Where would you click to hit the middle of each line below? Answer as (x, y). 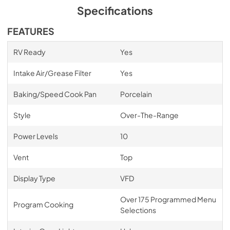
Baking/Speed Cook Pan (55, 94)
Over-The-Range (149, 115)
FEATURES (31, 31)
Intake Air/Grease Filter (52, 73)
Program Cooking (43, 204)
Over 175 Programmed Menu (168, 199)
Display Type (34, 178)
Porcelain (136, 94)
